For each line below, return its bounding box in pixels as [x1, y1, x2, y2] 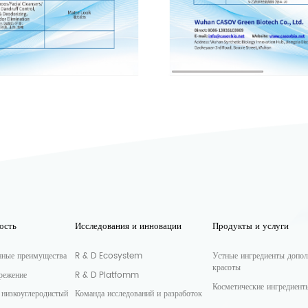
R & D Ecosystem [75, 249, 143, 263]
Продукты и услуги [212, 218, 289, 234]
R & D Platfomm [75, 268, 140, 282]
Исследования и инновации [75, 218, 182, 234]
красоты [212, 261, 241, 274]
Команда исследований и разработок [75, 287, 203, 301]
